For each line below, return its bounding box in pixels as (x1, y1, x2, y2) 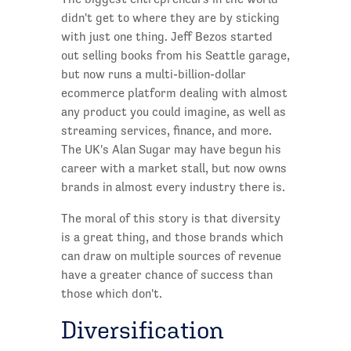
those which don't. (60, 287, 162, 301)
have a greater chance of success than (60, 268, 273, 282)
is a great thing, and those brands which (60, 230, 284, 244)
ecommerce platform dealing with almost (60, 86, 288, 100)
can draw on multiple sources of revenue (60, 249, 281, 263)
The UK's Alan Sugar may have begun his (60, 143, 281, 157)
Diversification (60, 316, 224, 345)
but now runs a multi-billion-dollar (60, 67, 246, 81)
